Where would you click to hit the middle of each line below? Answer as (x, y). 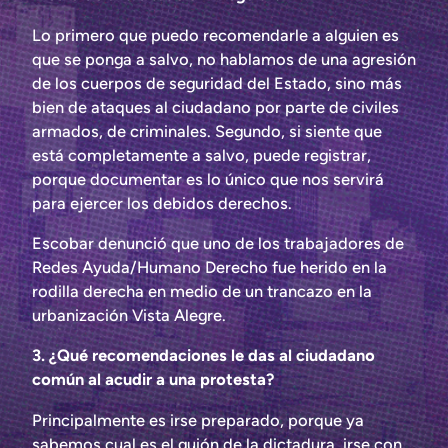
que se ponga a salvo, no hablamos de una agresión (224, 58)
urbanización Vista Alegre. (129, 314)
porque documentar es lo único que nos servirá (208, 178)
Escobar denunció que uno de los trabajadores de (218, 242)
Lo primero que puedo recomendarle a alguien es (215, 34)
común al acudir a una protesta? (153, 379)
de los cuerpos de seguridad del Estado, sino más (217, 82)
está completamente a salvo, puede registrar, (201, 154)
